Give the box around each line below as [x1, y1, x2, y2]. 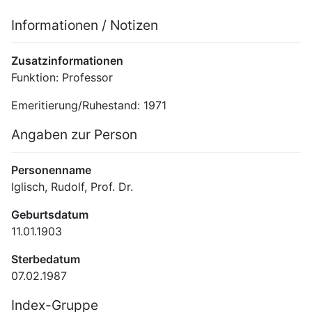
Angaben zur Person [11, 126, 137, 143]
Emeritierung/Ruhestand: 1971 [11, 97, 166, 112]
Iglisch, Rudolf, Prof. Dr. [11, 179, 133, 194]
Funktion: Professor [11, 70, 113, 84]
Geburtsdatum [11, 207, 88, 221]
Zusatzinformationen [11, 53, 123, 68]
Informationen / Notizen [11, 17, 158, 34]
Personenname [11, 162, 91, 177]
